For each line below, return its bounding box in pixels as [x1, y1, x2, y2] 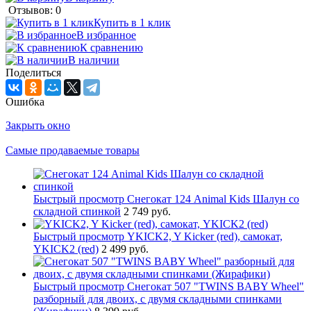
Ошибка [6, 95, 44, 108]
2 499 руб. [101, 242, 149, 255]
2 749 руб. [124, 205, 171, 217]
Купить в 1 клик [94, 16, 171, 28]
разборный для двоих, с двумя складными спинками [33, 292, 282, 305]
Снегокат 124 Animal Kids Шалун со [127, 192, 299, 205]
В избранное [76, 28, 136, 41]
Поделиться [6, 66, 61, 78]
